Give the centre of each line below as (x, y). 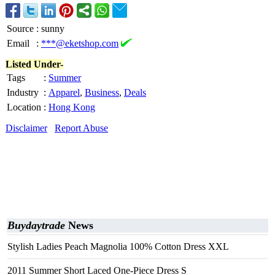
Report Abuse (81, 128)
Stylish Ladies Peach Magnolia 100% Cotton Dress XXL (118, 246)
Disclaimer (26, 128)
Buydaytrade (36, 225)
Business (102, 92)
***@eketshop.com (80, 43)
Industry (23, 92)
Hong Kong (72, 107)
